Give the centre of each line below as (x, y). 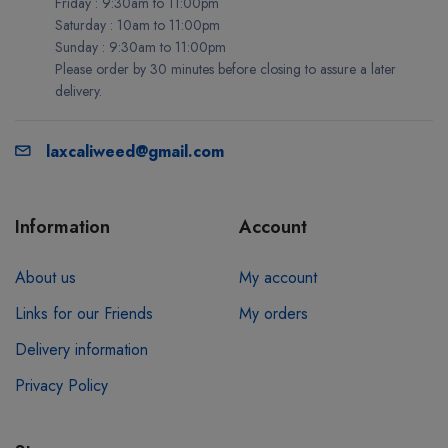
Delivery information (81, 350)
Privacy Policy (61, 386)
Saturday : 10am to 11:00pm (137, 25)
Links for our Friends (84, 314)
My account (278, 278)
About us (45, 278)
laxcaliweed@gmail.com (135, 152)
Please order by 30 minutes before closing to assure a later (225, 69)
